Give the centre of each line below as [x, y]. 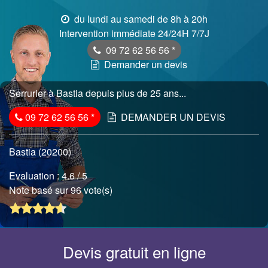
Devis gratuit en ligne [134, 252]
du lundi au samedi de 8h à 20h [139, 19]
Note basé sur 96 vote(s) [62, 190]
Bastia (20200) [40, 152]
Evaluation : [35, 176]
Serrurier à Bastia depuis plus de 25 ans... [98, 93]
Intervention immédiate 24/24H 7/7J [134, 33]
